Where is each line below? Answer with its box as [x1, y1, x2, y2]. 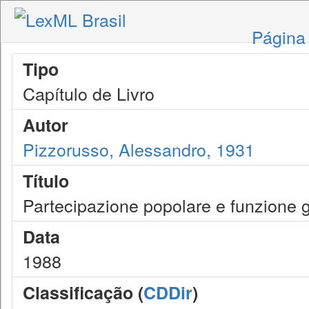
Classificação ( [23, 280, 143, 305]
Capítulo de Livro [23, 81, 154, 106]
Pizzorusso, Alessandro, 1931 [23, 137, 255, 161]
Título [23, 168, 69, 193]
